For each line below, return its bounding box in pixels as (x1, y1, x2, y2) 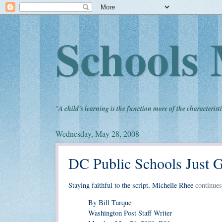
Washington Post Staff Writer (88, 208, 172, 218)
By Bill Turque (88, 198, 131, 208)
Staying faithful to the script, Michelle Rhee (68, 180, 195, 190)
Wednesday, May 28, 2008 (55, 128, 139, 139)
